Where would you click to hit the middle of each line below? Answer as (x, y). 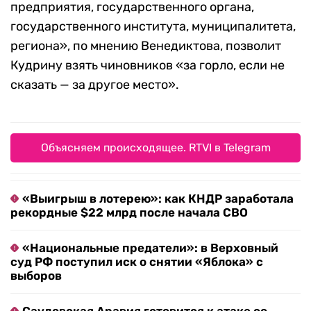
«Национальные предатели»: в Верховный (150, 248)
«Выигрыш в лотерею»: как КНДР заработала (158, 199)
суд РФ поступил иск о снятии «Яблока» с (137, 262)
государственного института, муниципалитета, (153, 27)
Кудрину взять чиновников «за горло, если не (148, 66)
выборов (36, 276)
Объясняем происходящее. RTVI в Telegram (155, 148)
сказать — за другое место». (95, 85)
